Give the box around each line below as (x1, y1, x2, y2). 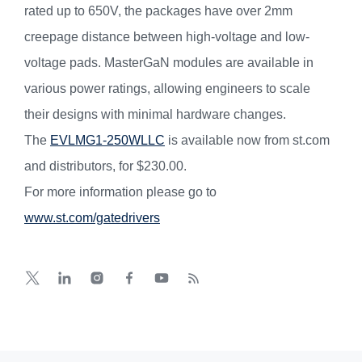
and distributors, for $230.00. (24, 159, 187, 174)
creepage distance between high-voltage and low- (24, 30, 309, 44)
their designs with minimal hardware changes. (24, 107, 286, 122)
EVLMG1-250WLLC (50, 133, 165, 148)
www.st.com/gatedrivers (24, 211, 160, 225)
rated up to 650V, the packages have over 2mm (24, 4, 293, 19)
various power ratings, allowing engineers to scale (24, 82, 310, 96)
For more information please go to (24, 185, 217, 200)
